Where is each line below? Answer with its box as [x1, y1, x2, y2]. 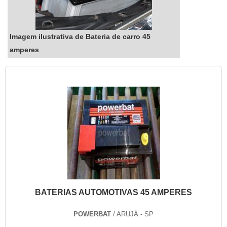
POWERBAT [73, 210, 111, 218]
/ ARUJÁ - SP [111, 210, 154, 218]
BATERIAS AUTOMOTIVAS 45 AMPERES [35, 188, 192, 197]
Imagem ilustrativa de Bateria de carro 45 [10, 32, 150, 41]
